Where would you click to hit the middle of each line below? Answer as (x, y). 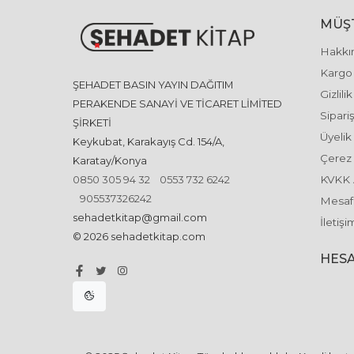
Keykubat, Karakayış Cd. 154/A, (149, 141)
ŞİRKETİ (92, 122)
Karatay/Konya (110, 160)
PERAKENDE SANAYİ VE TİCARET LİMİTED (177, 103)
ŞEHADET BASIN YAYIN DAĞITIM (153, 84)
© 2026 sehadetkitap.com (139, 236)
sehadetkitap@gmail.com (140, 217)
